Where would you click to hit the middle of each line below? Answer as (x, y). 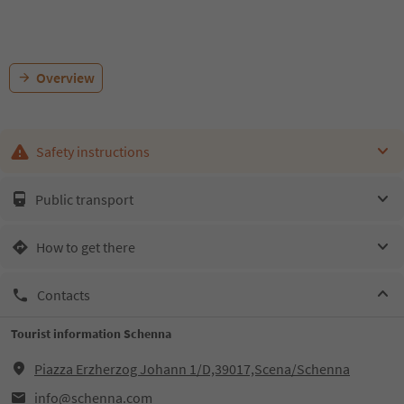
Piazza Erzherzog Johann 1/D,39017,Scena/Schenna (192, 369)
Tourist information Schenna (91, 334)
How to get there (86, 247)
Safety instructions (93, 151)
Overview (65, 78)
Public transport (84, 199)
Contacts (64, 294)
